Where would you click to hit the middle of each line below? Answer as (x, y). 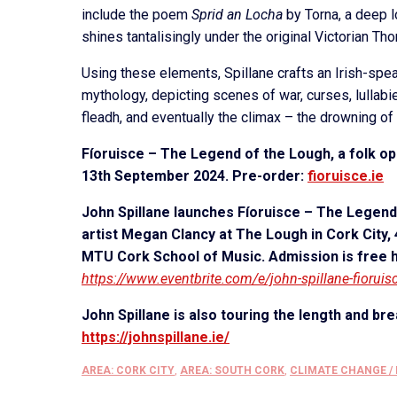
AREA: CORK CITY (128, 371)
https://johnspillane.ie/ (156, 338)
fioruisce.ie (346, 176)
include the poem (136, 15)
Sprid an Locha (237, 15)
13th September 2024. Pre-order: (195, 176)
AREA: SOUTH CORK (232, 371)
